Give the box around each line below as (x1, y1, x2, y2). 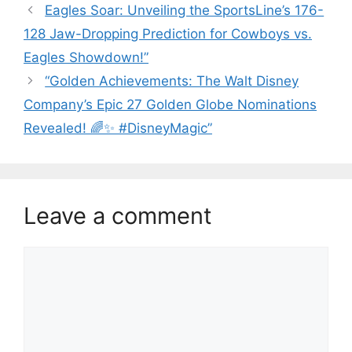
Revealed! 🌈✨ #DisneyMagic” (24, 119, 212, 136)
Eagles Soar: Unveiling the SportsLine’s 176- (45, 2, 324, 18)
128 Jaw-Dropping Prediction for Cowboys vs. (24, 25, 312, 42)
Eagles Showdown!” (24, 49, 148, 65)
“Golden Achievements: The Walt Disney (45, 72, 299, 89)
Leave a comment (24, 201, 212, 229)
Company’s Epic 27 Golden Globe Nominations (24, 96, 317, 112)
